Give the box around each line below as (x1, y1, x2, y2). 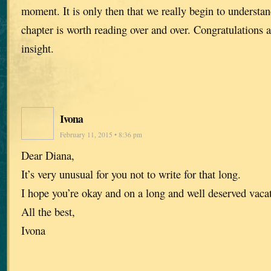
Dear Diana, (21, 147, 74, 163)
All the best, (21, 203, 75, 219)
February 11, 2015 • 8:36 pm (60, 129, 142, 139)
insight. (21, 40, 54, 56)
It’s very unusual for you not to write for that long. (21, 166, 241, 181)
